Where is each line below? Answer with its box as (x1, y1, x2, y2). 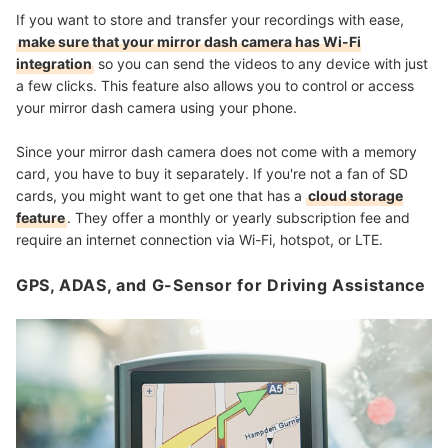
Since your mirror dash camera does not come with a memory (16, 142, 417, 160)
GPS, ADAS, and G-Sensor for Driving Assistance (16, 274, 426, 295)
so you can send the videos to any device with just (94, 54, 428, 72)
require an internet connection (16, 230, 212, 248)
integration (16, 54, 92, 72)
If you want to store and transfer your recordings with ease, (16, 10, 404, 28)
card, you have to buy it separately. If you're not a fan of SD (16, 164, 408, 182)
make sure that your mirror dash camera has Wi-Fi (18, 32, 361, 50)
